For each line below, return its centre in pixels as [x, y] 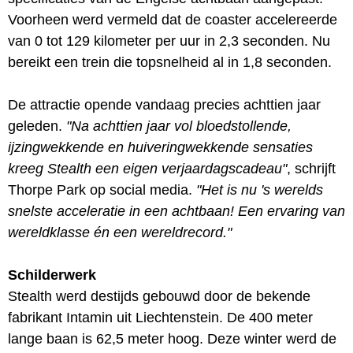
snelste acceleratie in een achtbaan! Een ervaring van [176, 211]
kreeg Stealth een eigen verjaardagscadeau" [147, 168]
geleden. [37, 126]
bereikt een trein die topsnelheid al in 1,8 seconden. [170, 62]
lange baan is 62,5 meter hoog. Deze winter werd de [172, 338]
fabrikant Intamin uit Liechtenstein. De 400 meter [160, 317]
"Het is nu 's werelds [260, 190]
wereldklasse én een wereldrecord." [120, 232]
